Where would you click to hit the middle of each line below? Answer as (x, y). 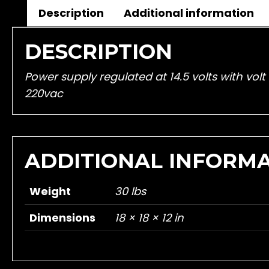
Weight (50, 191)
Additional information (189, 13)
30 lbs (130, 191)
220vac (45, 93)
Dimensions (62, 217)
